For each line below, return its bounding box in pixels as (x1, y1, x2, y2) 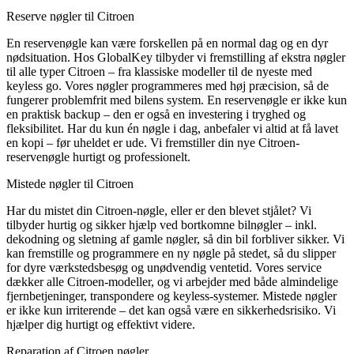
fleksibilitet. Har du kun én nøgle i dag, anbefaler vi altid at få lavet (6, 122, 338, 136)
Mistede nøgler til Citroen (6, 177, 134, 191)
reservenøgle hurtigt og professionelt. (6, 150, 190, 164)
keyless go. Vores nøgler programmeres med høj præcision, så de (6, 79, 329, 93)
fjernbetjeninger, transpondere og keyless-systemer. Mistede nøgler (6, 289, 337, 303)
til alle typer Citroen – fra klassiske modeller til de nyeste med (6, 65, 312, 79)
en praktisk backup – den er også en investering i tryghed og (6, 107, 306, 122)
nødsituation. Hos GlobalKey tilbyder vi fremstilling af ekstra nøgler (6, 51, 345, 65)
